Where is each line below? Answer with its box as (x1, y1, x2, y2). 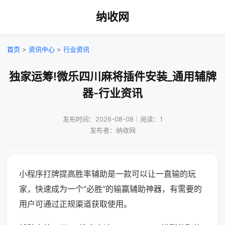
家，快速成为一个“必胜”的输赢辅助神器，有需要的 (19, 184, 202, 194)
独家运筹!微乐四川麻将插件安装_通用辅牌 (9, 70, 216, 83)
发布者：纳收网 (89, 126, 136, 134)
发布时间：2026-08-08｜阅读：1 (62, 115, 163, 123)
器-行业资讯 (82, 86, 143, 99)
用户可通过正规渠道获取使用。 (19, 199, 132, 209)
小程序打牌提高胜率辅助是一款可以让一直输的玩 (19, 169, 196, 179)
